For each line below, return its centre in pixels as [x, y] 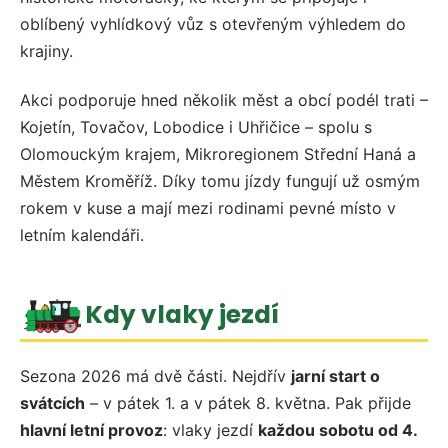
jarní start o [335, 375]
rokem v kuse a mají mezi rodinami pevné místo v [208, 208]
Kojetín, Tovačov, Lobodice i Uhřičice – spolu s [196, 127]
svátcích [52, 402]
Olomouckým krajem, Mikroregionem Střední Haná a [218, 154]
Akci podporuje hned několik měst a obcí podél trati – [224, 100]
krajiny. [46, 51]
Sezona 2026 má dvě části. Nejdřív [155, 375]
